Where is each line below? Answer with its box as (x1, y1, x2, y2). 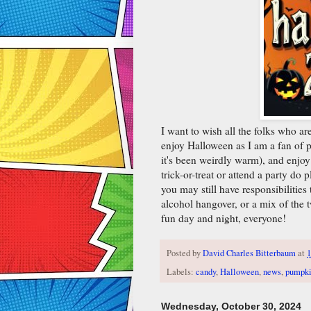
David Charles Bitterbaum (203, 246, 296, 259)
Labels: (167, 265, 196, 278)
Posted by (167, 246, 203, 259)
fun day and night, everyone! (161, 210, 286, 225)
